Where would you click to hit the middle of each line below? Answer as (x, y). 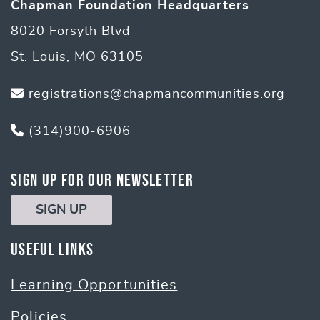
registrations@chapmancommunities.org (155, 94)
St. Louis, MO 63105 (77, 57)
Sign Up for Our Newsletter (102, 179)
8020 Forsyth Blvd (70, 31)
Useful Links (52, 249)
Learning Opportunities (94, 285)
